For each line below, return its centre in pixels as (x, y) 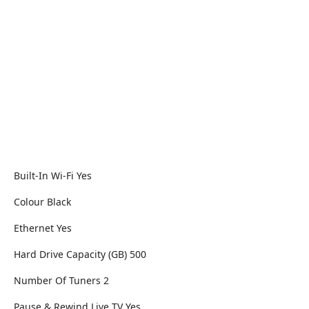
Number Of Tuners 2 (61, 281)
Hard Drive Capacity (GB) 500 (80, 255)
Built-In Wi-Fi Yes (53, 176)
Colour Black (42, 202)
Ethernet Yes (43, 228)
